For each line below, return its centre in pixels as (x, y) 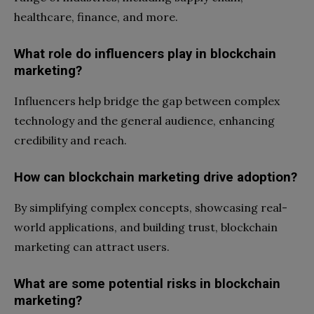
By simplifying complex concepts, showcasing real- (151, 207)
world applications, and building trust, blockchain (146, 227)
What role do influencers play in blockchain (145, 54)
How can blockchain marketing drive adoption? (156, 177)
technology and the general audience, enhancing (144, 120)
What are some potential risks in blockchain (147, 284)
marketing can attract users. (92, 246)
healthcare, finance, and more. (96, 16)
